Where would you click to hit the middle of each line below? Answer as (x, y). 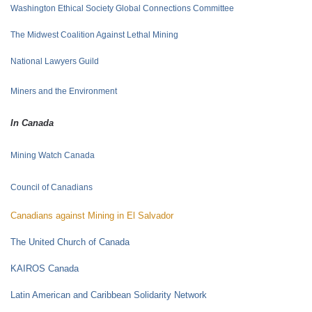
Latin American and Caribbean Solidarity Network (109, 295)
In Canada (32, 123)
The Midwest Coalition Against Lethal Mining (94, 35)
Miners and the (40, 91)
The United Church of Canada (70, 242)
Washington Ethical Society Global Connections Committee (122, 8)
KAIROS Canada (45, 268)
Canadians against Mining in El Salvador (92, 216)
